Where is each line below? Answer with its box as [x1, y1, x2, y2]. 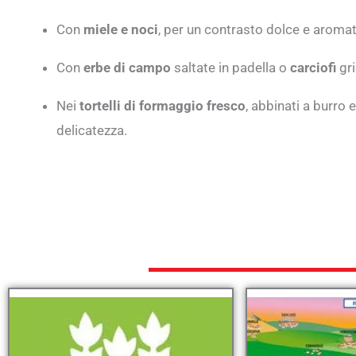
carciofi [290, 59, 336, 75]
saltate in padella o [171, 59, 290, 75]
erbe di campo [83, 59, 171, 75]
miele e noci [83, 21, 158, 37]
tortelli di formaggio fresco [79, 97, 246, 114]
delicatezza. [56, 122, 127, 138]
